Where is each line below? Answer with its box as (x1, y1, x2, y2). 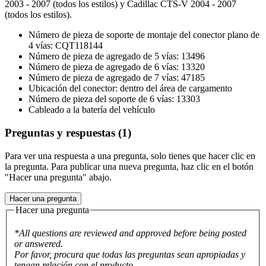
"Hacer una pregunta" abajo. (5, 172, 112, 182)
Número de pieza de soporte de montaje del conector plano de (28, 30, 259, 40)
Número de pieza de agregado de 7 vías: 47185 (28, 72, 205, 83)
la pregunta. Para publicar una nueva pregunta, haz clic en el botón (5, 161, 254, 172)
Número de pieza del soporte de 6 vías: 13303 (28, 94, 200, 104)
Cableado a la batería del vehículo (28, 104, 155, 115)
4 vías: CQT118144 (28, 40, 103, 51)
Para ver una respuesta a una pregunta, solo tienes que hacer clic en (5, 150, 255, 161)
